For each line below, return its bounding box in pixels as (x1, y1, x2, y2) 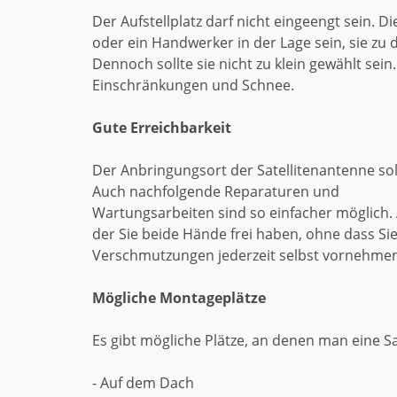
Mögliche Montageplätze (92, 288, 266, 307)
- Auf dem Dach (92, 373, 194, 393)
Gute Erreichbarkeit (92, 118, 231, 137)
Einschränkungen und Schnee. (92, 75, 294, 95)
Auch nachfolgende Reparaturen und (92, 182, 343, 201)
